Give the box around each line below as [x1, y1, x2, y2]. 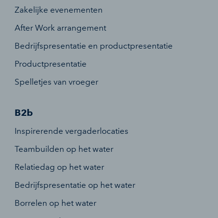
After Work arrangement [15, 22, 106, 33]
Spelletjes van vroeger [15, 76, 98, 87]
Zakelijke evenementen [15, 4, 103, 15]
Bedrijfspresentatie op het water [15, 180, 135, 190]
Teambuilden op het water [15, 144, 113, 154]
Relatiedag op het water [15, 162, 104, 172]
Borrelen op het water [15, 198, 96, 208]
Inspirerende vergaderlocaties [15, 126, 128, 136]
